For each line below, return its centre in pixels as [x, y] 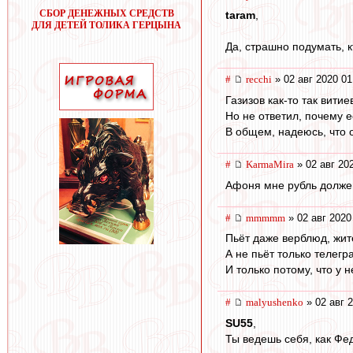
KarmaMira [270, 165]
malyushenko [275, 303]
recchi [259, 80]
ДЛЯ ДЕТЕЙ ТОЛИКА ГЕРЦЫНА [106, 25]
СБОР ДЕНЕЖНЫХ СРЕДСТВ [106, 13]
